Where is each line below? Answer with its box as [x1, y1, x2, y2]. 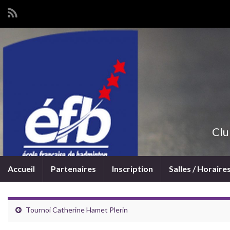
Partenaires [51, 164, 96, 174]
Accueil [8, 164, 35, 174]
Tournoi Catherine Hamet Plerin [26, 205, 128, 214]
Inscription [112, 164, 153, 174]
